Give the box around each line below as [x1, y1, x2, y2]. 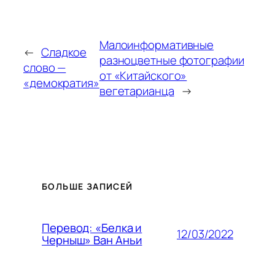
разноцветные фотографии [99, 52, 244, 68]
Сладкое [41, 44, 87, 61]
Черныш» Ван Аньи [42, 232, 142, 249]
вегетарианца [99, 82, 174, 99]
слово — [23, 60, 66, 76]
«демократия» [23, 75, 99, 91]
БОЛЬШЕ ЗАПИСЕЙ [42, 180, 133, 193]
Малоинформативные [99, 36, 214, 53]
